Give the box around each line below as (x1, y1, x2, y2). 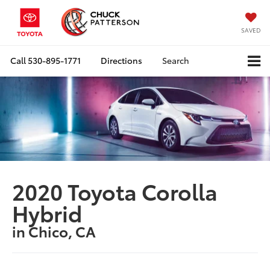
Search (162, 54, 189, 67)
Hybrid (12, 197, 83, 228)
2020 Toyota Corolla (12, 175, 218, 207)
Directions (101, 54, 142, 67)
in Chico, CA (12, 221, 96, 242)
